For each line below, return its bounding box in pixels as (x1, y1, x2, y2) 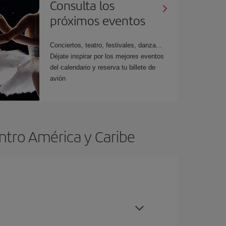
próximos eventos (50, 11, 146, 29)
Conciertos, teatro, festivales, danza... (50, 41, 162, 49)
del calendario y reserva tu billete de (50, 63, 156, 71)
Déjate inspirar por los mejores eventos (50, 52, 164, 60)
